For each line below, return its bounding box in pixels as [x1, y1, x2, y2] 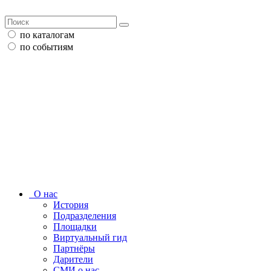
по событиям [20, 42, 73, 52]
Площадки [53, 221, 97, 232]
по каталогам [20, 30, 74, 40]
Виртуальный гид [53, 232, 127, 243]
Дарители [53, 254, 93, 264]
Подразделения [53, 211, 116, 221]
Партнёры [53, 243, 95, 253]
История [53, 200, 88, 210]
